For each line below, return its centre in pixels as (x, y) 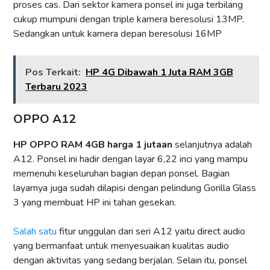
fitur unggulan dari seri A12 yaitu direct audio (151, 232)
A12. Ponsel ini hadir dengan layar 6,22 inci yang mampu (130, 159)
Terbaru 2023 (56, 87)
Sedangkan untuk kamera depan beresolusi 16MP (118, 34)
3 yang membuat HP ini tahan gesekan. (95, 203)
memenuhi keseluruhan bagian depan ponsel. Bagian (121, 174)
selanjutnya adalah (212, 145)
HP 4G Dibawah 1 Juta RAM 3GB (159, 73)
